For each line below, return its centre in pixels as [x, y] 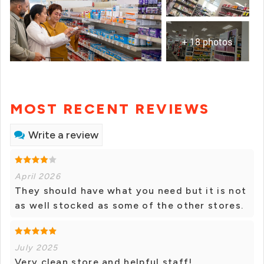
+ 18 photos [207, 42]
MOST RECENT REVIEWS [110, 109]
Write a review [63, 135]
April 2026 [38, 177]
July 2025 [37, 248]
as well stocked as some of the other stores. [129, 206]
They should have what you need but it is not [131, 191]
